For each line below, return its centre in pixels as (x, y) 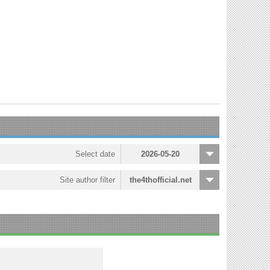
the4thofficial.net (160, 180)
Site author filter (87, 180)
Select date (95, 154)
